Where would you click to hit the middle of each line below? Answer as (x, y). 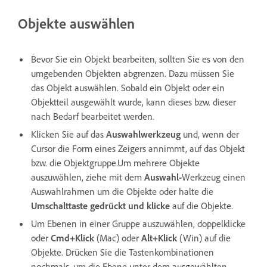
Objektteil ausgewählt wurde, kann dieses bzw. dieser (133, 102)
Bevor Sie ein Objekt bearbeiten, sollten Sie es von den (138, 59)
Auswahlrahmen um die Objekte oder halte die (122, 191)
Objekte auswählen (76, 23)
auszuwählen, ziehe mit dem (88, 177)
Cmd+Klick (74, 237)
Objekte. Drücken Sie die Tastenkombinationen (122, 252)
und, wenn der (210, 134)
